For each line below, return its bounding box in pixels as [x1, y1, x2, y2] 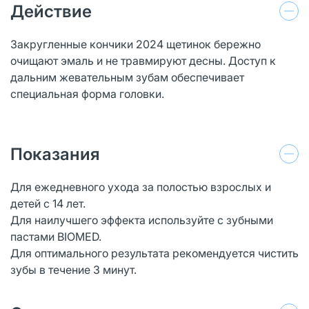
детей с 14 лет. [10, 196, 86, 210]
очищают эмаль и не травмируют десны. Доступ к [10, 53, 276, 68]
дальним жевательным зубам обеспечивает [10, 70, 244, 84]
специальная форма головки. [10, 86, 167, 101]
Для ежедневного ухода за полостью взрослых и [10, 179, 271, 194]
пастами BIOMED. [10, 229, 101, 243]
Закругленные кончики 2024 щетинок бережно [10, 37, 261, 51]
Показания [10, 143, 100, 164]
